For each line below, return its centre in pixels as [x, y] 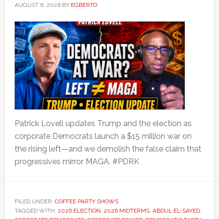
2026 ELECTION [79, 211]
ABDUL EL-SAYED [176, 211]
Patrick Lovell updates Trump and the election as [103, 123]
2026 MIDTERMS [126, 211]
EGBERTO [84, 5]
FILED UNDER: [34, 201]
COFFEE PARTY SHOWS [86, 201]
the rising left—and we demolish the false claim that [108, 149]
